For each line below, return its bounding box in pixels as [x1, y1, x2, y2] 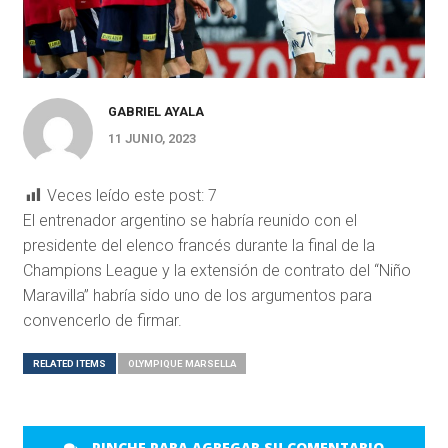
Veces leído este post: [46, 186, 204, 206]
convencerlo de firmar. [22, 311, 182, 331]
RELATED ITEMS [32, 358, 106, 370]
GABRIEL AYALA [107, 104, 204, 120]
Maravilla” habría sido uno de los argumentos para [22, 286, 372, 306]
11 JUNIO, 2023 [107, 131, 196, 147]
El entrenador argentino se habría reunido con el [22, 211, 357, 231]
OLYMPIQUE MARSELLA [127, 358, 236, 370]
